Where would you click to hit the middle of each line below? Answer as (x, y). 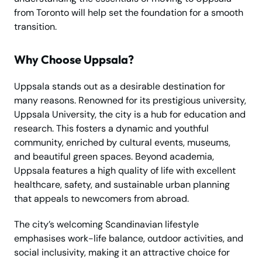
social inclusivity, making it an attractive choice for (122, 252)
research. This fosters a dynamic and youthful (111, 128)
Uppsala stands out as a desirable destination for (120, 86)
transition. (35, 26)
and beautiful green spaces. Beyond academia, (114, 156)
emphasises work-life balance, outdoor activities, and (129, 238)
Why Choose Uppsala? (74, 59)
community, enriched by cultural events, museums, (122, 142)
